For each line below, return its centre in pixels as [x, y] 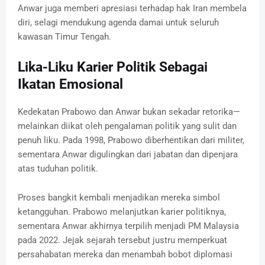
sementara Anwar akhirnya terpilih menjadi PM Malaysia [128, 226]
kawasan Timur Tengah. [64, 36]
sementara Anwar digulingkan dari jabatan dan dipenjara [128, 154]
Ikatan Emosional [70, 84]
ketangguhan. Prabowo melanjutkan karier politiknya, [122, 211]
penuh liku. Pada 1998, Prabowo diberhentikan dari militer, [131, 140]
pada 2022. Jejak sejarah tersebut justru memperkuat [122, 240]
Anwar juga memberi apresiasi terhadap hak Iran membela [132, 8]
